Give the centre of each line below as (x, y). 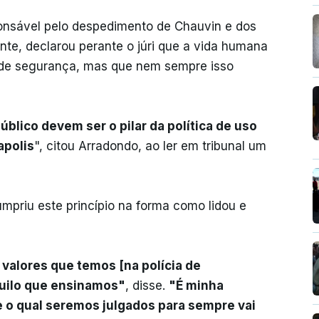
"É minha (196, 286)
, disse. (147, 286)
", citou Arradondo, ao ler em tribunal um (150, 146)
